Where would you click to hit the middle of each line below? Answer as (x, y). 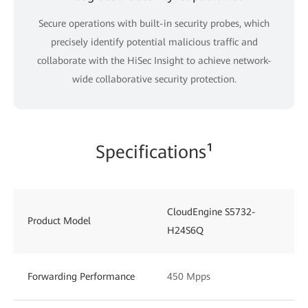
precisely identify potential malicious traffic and (154, 42)
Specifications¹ (154, 152)
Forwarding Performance (81, 276)
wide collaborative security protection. (154, 79)
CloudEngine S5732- (211, 211)
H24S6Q (185, 230)
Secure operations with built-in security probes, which (154, 23)
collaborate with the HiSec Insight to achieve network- (154, 60)
